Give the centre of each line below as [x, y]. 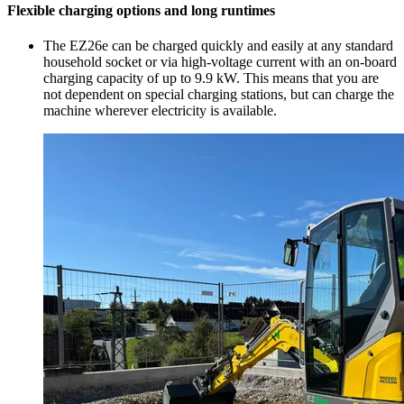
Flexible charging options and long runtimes [141, 10]
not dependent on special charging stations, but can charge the [219, 94]
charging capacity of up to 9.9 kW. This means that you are [211, 78]
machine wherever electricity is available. [160, 110]
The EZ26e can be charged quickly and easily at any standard [218, 45]
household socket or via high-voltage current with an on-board [220, 61]
